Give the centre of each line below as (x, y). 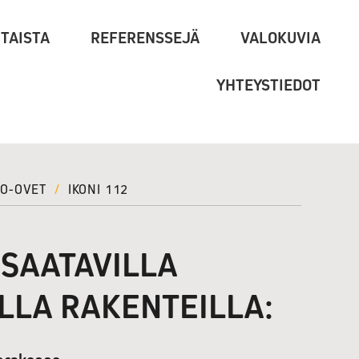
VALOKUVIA (280, 38)
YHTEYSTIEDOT (268, 85)
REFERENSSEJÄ (145, 38)
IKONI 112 (96, 190)
